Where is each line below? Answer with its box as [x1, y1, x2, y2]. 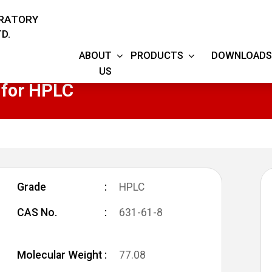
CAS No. [16, 206, 57, 219]
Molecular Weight [16, 249, 102, 261]
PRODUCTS [130, 50, 183, 61]
